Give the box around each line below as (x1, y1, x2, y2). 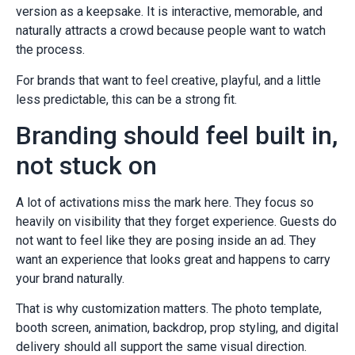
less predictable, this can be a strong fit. (16, 91, 237, 107)
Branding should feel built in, (16, 120, 338, 151)
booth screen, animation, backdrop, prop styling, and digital (16, 320, 338, 336)
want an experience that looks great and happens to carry (16, 251, 330, 267)
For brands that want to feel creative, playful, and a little (16, 72, 321, 88)
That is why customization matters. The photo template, (16, 301, 322, 317)
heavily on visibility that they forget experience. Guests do (16, 213, 337, 229)
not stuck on (16, 150, 157, 181)
